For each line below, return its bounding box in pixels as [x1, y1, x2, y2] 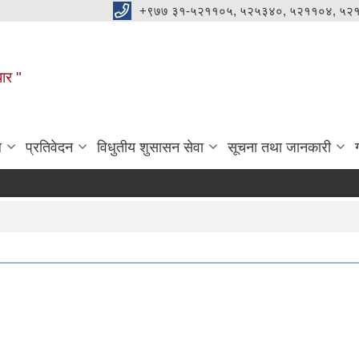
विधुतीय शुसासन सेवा [97, 139, 204, 155]
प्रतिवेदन [26, 139, 73, 155]
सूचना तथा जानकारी [228, 139, 331, 155]
